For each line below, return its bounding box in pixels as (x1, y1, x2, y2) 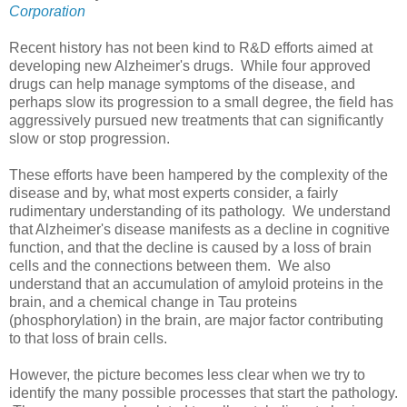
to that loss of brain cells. (9, 330, 167, 346)
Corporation (9, 3, 85, 19)
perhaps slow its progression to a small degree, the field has (9, 94, 393, 110)
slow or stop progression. (9, 130, 170, 146)
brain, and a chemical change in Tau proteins (9, 293, 297, 310)
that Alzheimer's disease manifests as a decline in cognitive (9, 221, 390, 237)
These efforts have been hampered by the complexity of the (9, 166, 388, 183)
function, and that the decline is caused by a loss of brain (9, 239, 372, 255)
